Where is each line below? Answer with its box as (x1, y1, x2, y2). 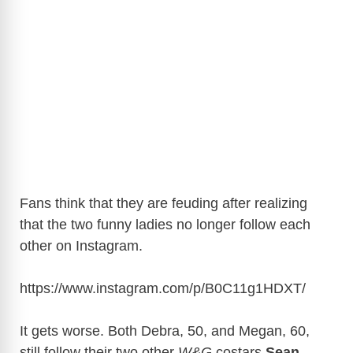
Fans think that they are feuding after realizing (20, 195, 307, 212)
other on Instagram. (20, 238, 147, 255)
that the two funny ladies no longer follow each (20, 217, 310, 233)
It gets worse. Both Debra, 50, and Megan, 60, (20, 323, 310, 340)
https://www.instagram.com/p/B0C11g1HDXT (20, 281, 302, 297)
